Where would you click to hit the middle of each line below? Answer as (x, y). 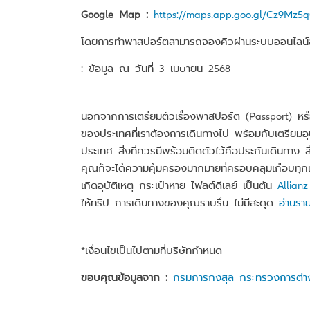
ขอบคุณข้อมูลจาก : (127, 277)
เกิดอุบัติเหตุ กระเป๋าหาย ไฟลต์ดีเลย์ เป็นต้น (179, 185)
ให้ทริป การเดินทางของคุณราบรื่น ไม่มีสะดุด (180, 202)
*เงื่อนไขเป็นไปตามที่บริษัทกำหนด (152, 250)
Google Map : (115, 14)
